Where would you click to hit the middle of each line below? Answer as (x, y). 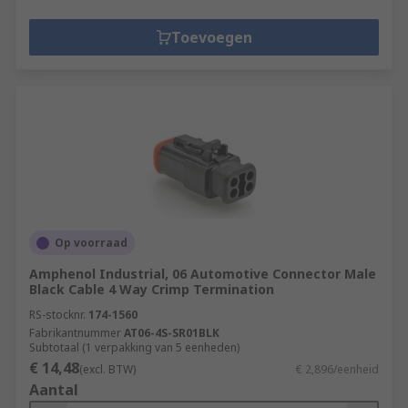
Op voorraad (91, 243)
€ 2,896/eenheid (337, 369)
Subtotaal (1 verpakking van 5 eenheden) (134, 347)
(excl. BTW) (107, 369)
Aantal (54, 390)
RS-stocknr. (57, 315)
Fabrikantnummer (75, 333)
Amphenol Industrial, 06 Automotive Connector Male (203, 274)
